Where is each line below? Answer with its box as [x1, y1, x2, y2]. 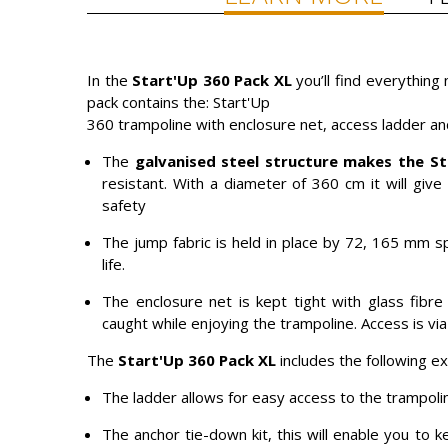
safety [102, 195, 146, 215]
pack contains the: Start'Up [87, 92, 270, 112]
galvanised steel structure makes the [134, 151, 425, 171]
